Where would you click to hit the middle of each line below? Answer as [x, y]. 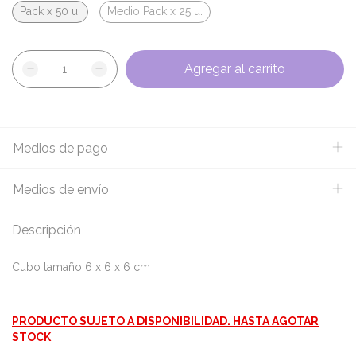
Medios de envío [61, 190]
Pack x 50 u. [50, 11]
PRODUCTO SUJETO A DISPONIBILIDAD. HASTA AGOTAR [165, 321]
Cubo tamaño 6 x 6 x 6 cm [81, 267]
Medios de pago [60, 148]
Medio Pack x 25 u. [155, 11]
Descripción [46, 230]
